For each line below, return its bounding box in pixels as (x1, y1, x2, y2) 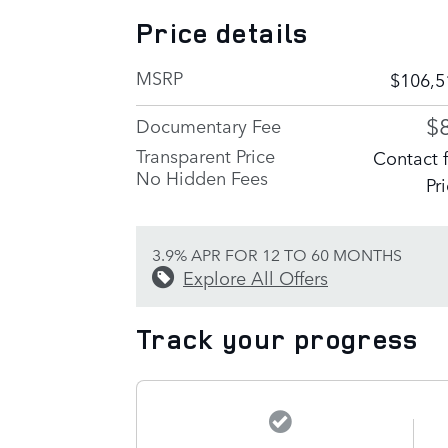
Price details (136, 14, 309, 51)
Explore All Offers (183, 263, 328, 290)
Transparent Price (136, 141, 275, 168)
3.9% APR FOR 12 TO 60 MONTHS (152, 242, 402, 265)
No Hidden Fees (136, 163, 268, 190)
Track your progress (136, 320, 419, 357)
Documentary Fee (136, 111, 281, 138)
